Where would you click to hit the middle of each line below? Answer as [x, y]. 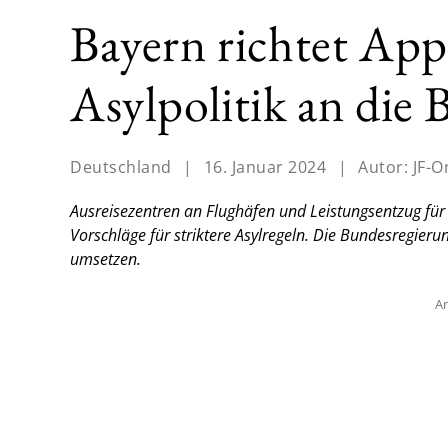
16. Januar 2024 [264, 167]
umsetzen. [105, 259]
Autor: [385, 167]
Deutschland [121, 167]
